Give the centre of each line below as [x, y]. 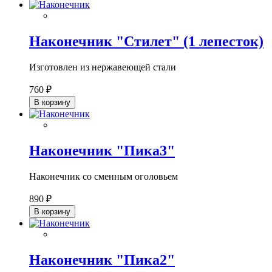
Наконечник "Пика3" [102, 151]
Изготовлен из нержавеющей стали [103, 67]
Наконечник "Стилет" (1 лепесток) [146, 42]
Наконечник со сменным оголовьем [104, 176]
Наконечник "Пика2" [102, 260]
